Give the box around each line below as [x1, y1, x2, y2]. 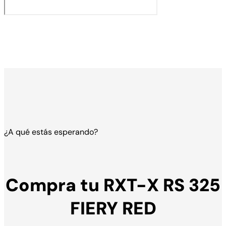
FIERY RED [70, 196, 156, 220]
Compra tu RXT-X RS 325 [6, 173, 220, 197]
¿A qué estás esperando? [4, 126, 98, 137]
